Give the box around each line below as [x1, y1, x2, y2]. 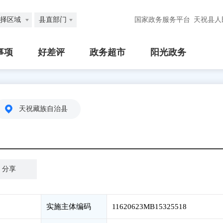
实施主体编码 [46, 203, 91, 211]
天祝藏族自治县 [19, 105, 68, 112]
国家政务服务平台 [134, 16, 190, 23]
